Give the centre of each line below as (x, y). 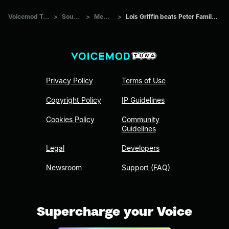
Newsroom (64, 168)
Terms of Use (144, 81)
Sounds (76, 16)
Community (141, 120)
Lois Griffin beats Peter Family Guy (214, 16)
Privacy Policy (70, 81)
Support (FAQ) (146, 168)
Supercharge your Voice (114, 211)
